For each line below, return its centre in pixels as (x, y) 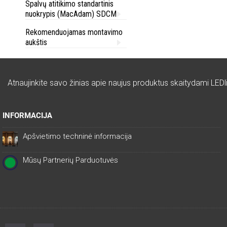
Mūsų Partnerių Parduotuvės (70, 160)
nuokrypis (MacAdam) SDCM (71, 14)
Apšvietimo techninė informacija (77, 136)
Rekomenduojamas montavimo (74, 32)
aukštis (36, 42)
